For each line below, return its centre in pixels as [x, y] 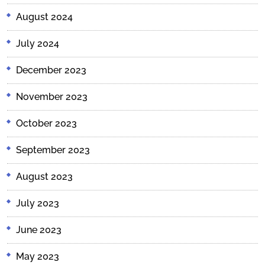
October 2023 [46, 123]
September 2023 [53, 150]
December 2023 [51, 70]
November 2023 [52, 96]
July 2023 [38, 203]
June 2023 [39, 230]
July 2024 [38, 43]
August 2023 [44, 176]
